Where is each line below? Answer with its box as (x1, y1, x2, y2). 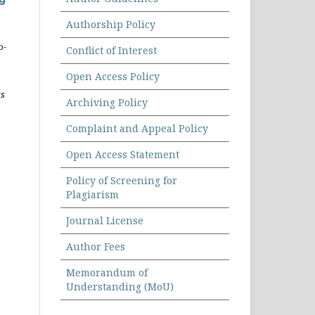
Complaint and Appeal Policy (66, 122, 208, 136)
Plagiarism (66, 188, 119, 202)
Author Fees (66, 240, 125, 254)
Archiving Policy (66, 96, 148, 110)
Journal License (66, 214, 143, 228)
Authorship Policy (66, 18, 155, 32)
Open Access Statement (66, 148, 179, 162)
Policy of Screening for (66, 174, 177, 188)
